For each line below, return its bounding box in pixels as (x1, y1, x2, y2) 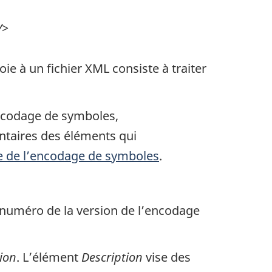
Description (81, 249, 143, 266)
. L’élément (16, 249, 81, 266)
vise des (143, 249, 191, 266)
